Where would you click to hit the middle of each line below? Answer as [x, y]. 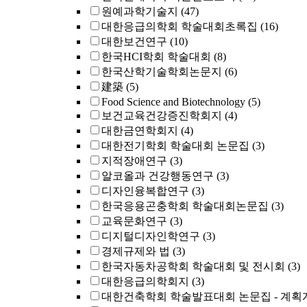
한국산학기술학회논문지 [162, 72]
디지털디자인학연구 [151, 236]
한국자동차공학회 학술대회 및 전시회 [193, 266]
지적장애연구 [134, 161]
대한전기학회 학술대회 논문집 [175, 146]
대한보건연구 [134, 41]
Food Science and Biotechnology [173, 102]
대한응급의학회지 [145, 281]
